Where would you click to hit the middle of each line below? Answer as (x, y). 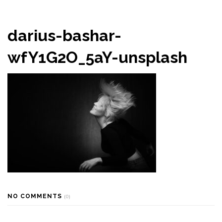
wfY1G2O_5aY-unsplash (97, 57)
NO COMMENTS (36, 196)
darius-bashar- (64, 35)
